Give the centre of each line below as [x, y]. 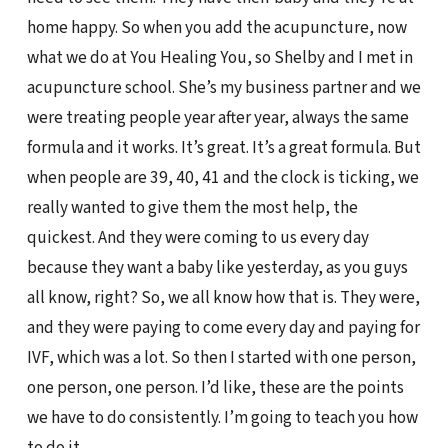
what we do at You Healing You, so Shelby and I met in [219, 58]
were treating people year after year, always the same [217, 118]
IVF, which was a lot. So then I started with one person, [221, 358]
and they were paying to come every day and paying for [223, 328]
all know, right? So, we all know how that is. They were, [223, 298]
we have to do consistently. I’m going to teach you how [222, 418]
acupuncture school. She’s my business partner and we [223, 88]
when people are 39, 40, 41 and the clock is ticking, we [222, 178]
